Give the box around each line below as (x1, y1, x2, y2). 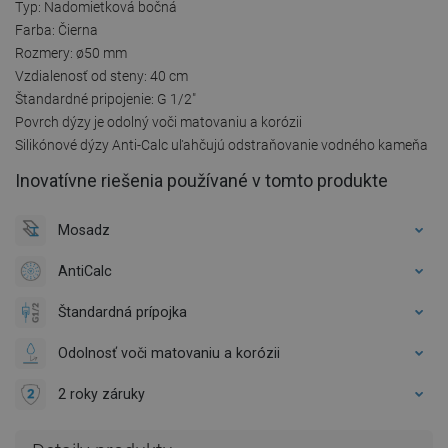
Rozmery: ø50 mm (15, 44, 127, 61)
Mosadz (58, 221, 110, 238)
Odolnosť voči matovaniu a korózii (58, 344, 280, 361)
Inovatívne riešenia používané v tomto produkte (15, 169, 388, 191)
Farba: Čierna (15, 21, 98, 38)
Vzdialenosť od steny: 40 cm (15, 67, 188, 84)
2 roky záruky (58, 385, 145, 402)
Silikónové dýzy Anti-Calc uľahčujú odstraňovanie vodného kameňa (15, 136, 428, 153)
